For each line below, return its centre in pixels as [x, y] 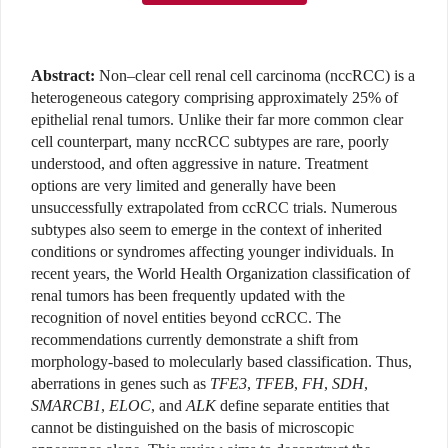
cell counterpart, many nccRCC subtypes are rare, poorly [210, 142]
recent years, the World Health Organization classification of [220, 274]
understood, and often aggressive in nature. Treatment [199, 164]
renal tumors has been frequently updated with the [188, 296]
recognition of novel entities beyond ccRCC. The [186, 318]
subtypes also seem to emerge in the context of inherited [206, 230]
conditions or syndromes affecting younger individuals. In [212, 252]
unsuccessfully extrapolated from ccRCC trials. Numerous [214, 208]
